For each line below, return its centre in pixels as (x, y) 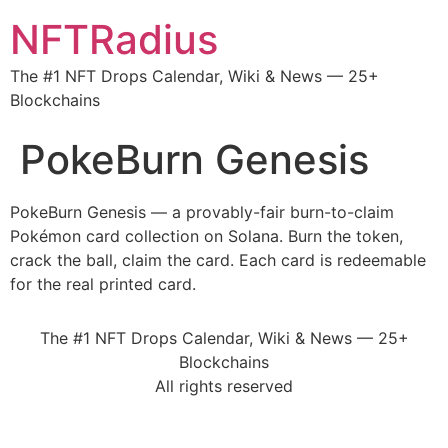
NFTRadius (114, 39)
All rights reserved (224, 386)
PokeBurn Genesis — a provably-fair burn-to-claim (202, 212)
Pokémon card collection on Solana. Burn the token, (206, 236)
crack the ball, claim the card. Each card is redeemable (218, 260)
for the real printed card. (103, 284)
